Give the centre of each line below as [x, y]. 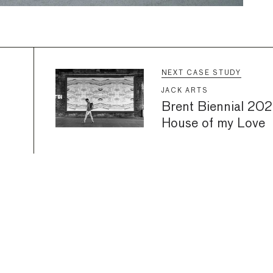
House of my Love [213, 124]
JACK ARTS [185, 90]
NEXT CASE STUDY [201, 73]
